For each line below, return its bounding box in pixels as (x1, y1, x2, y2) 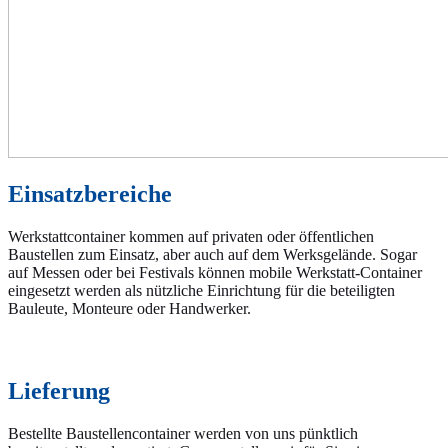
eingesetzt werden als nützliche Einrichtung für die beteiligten (8, 282, 395, 300)
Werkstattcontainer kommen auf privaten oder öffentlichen (8, 228, 374, 246)
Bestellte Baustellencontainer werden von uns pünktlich (8, 425, 358, 443)
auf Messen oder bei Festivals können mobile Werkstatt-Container (8, 264, 422, 282)
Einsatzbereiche (8, 181, 172, 208)
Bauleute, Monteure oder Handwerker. (8, 300, 251, 318)
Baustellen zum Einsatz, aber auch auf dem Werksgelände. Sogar (8, 246, 417, 264)
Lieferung (8, 378, 110, 405)
